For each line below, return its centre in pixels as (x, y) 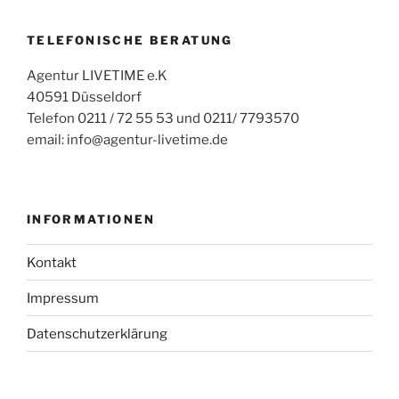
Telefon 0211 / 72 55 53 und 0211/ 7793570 (163, 119)
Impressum (63, 298)
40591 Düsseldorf (84, 98)
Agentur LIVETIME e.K (97, 76)
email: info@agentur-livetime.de (127, 140)
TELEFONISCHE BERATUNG (130, 40)
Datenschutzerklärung (97, 334)
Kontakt (52, 262)
